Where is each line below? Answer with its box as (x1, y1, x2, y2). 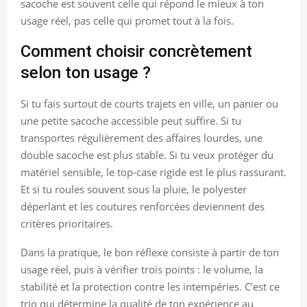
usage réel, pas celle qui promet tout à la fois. (21, 14, 234, 28)
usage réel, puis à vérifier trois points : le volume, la (21, 262, 263, 277)
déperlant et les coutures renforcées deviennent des (21, 199, 265, 214)
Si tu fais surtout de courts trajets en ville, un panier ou (21, 97, 278, 111)
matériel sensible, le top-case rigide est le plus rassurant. (21, 165, 286, 180)
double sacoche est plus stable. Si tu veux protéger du (21, 148, 273, 162)
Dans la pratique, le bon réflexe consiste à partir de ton (21, 245, 279, 260)
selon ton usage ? (21, 63, 151, 83)
